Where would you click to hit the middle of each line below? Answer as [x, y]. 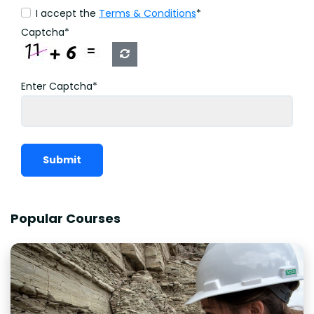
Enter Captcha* [59, 87]
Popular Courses [66, 219]
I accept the [67, 14]
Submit [62, 160]
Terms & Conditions [148, 14]
